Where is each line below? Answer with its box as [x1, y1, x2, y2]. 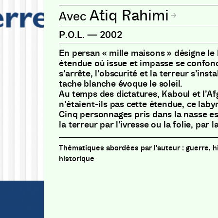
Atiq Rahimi [90, 6, 169, 26]
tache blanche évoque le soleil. [59, 78, 183, 90]
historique [59, 153, 95, 163]
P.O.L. [59, 28, 85, 41]
